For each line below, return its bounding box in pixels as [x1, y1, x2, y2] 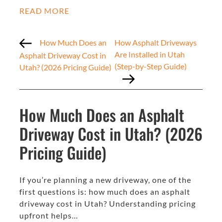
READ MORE [19, 5, 69, 15]
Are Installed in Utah [114, 49, 185, 59]
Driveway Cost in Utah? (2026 [19, 122, 203, 145]
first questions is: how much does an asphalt [19, 187, 190, 196]
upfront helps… [19, 211, 78, 220]
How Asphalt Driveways [114, 37, 197, 47]
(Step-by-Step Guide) [114, 61, 187, 71]
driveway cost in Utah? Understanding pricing [19, 199, 196, 208]
